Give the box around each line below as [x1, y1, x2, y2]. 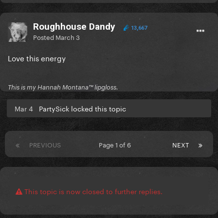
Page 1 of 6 [99, 139, 134, 149]
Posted [33, 32, 55, 42]
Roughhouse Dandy [33, 21, 115, 33]
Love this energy [8, 52, 68, 64]
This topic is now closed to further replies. [22, 185, 163, 197]
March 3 [55, 32, 80, 42]
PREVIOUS [29, 139, 61, 149]
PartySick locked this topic [39, 103, 126, 114]
